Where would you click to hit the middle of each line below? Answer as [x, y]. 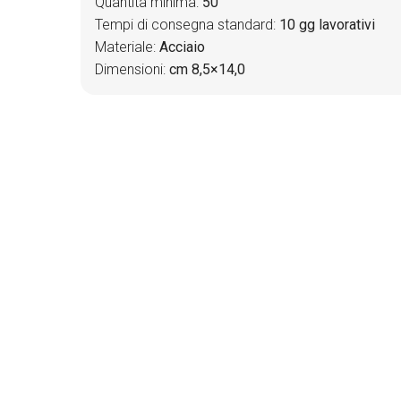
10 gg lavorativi [327, 24]
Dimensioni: [132, 69]
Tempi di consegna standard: [187, 24]
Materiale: [127, 47]
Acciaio [182, 47]
